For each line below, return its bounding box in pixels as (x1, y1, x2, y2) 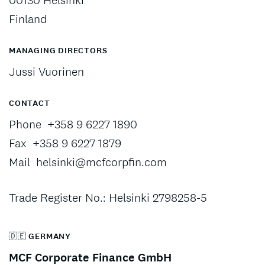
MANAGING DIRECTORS (9, 45, 108, 56)
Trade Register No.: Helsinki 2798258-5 (9, 190, 207, 205)
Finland (9, 11, 47, 27)
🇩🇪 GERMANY (9, 231, 71, 242)
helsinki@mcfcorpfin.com (36, 154, 167, 170)
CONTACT (9, 98, 50, 109)
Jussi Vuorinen (9, 64, 84, 79)
